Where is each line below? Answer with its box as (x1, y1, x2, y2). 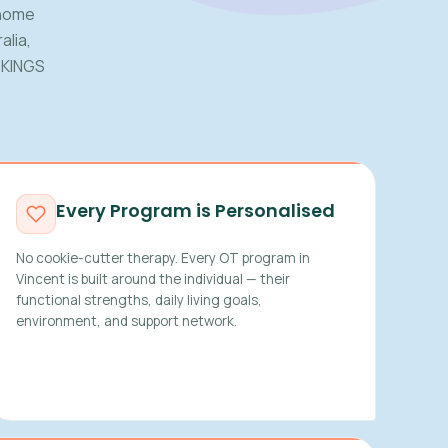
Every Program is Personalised (55, 197, 335, 223)
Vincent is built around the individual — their (15, 270, 290, 288)
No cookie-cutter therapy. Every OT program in (15, 249, 310, 267)
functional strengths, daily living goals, (15, 291, 262, 309)
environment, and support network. (15, 312, 237, 330)
